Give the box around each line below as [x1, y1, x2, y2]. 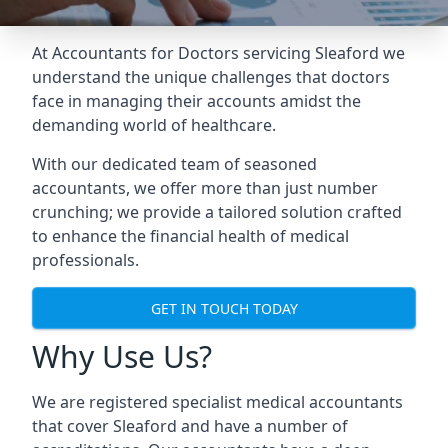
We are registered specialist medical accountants [32, 391, 403, 413]
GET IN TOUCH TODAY [150, 298, 298, 318]
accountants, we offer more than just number [32, 177, 378, 199]
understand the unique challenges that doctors [32, 66, 390, 88]
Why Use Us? [32, 336, 212, 377]
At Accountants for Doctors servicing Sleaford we [32, 42, 405, 64]
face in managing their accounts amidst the [32, 90, 361, 112]
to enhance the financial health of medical [32, 225, 349, 247]
